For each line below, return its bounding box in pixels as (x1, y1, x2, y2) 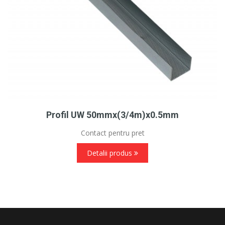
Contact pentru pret (80, 128, 145, 138)
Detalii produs (86, 148, 134, 158)
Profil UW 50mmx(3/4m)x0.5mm (46, 109, 179, 121)
